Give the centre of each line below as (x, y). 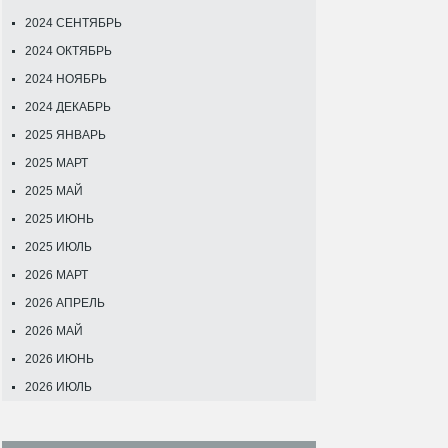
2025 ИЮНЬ (59, 219)
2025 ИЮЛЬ (58, 247)
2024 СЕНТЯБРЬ (73, 23)
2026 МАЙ (54, 331)
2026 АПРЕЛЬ (65, 303)
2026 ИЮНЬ (59, 359)
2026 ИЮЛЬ (58, 387)
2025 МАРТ (56, 163)
